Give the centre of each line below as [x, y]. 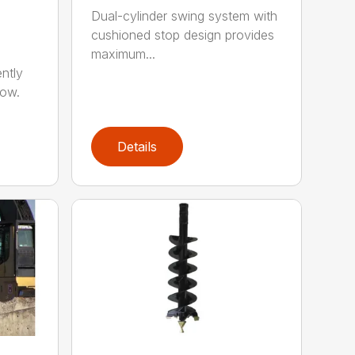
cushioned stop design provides [183, 34]
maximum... [124, 53]
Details [137, 146]
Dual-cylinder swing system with [185, 15]
